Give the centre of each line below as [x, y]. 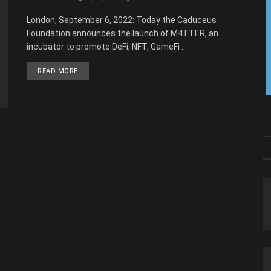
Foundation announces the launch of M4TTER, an [122, 33]
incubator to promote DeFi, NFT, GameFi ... [107, 47]
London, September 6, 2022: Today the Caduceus [122, 20]
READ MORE [58, 71]
